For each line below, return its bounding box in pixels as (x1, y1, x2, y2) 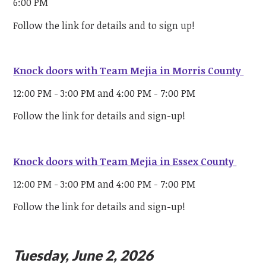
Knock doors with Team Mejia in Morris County (13, 64, 244, 77)
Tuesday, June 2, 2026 (13, 246, 154, 264)
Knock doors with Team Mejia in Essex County (13, 154, 237, 168)
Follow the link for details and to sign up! (13, 18, 195, 32)
